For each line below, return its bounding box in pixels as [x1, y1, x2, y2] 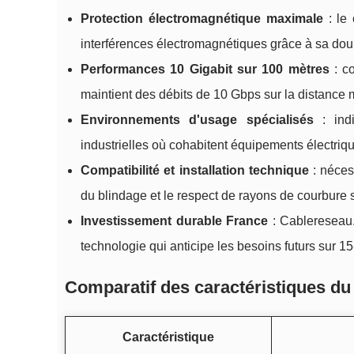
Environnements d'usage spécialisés [81, 113, 314, 127]
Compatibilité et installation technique [81, 164, 309, 178]
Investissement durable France [81, 214, 269, 228]
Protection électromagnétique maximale [81, 12, 323, 26]
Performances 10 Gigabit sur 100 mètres [81, 62, 330, 77]
